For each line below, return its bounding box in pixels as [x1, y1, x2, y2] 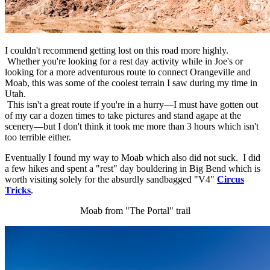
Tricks [5, 184, 31, 195]
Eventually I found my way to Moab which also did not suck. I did [5, 152, 260, 163]
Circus [217, 174, 244, 184]
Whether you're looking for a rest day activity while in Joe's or [5, 55, 243, 66]
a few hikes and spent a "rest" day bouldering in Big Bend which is [5, 163, 260, 174]
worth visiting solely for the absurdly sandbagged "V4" [5, 174, 217, 184]
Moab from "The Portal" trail [80, 205, 190, 216]
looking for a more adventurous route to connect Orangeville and [5, 66, 251, 77]
